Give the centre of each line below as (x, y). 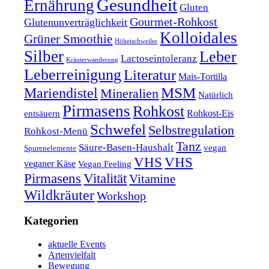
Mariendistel (61, 92)
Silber (44, 56)
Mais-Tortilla (203, 76)
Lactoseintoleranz (159, 58)
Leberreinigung (73, 74)
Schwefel (118, 129)
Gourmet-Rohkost (174, 21)
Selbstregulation (192, 130)
